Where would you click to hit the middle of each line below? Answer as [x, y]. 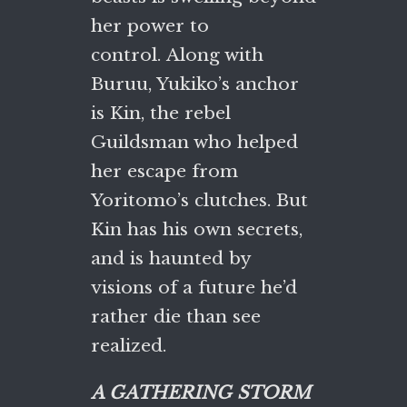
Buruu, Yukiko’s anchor [195, 84]
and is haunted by [171, 258]
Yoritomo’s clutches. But [199, 200]
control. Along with [177, 55]
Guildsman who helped [194, 142]
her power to [150, 25]
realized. [131, 345]
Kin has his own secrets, [197, 229]
